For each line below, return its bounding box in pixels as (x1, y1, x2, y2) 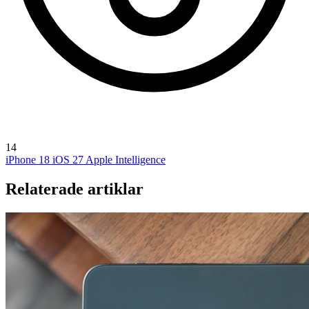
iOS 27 (52, 153, 86, 166)
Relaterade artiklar (6, 179, 143, 198)
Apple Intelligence (86, 153, 166, 166)
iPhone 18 (6, 153, 52, 166)
